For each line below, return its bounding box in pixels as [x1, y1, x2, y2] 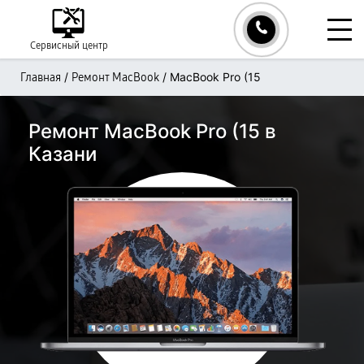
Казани [28, 142, 97, 166]
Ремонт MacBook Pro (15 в [28, 119, 276, 143]
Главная [20, 71, 61, 84]
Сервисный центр [30, 40, 108, 51]
